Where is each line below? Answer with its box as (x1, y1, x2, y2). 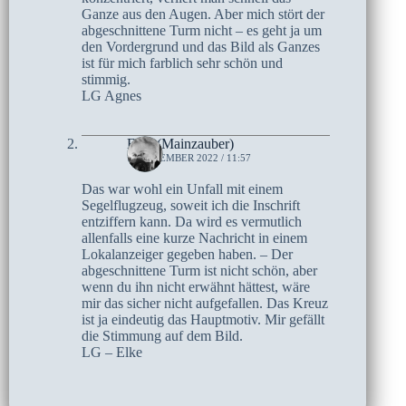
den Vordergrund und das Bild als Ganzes (82, 39, 320, 55)
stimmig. (82, 72, 130, 88)
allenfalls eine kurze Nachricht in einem (82, 230, 307, 246)
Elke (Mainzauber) (127, 136, 234, 152)
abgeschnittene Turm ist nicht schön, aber (82, 263, 317, 279)
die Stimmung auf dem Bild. (82, 328, 243, 344)
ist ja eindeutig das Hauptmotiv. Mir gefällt (82, 312, 324, 328)
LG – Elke (82, 344, 142, 361)
